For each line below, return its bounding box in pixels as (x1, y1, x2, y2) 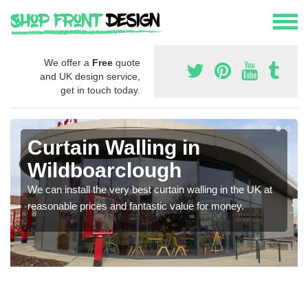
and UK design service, (40, 71, 140, 82)
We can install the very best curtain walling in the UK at (27, 184, 272, 196)
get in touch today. (60, 85, 140, 96)
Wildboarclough (27, 159, 181, 182)
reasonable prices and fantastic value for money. (27, 200, 244, 212)
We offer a (44, 57, 92, 69)
